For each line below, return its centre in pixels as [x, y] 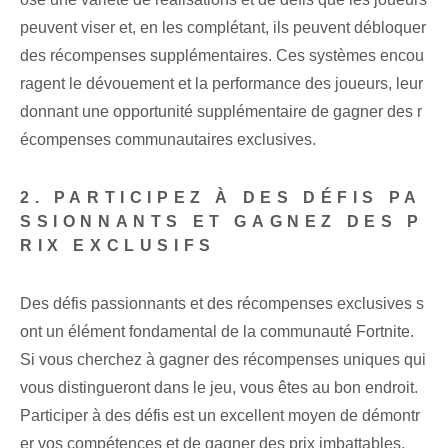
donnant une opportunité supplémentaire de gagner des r [221, 112]
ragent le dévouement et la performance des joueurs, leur [221, 84]
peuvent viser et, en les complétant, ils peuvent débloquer [223, 28]
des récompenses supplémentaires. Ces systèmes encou [222, 56]
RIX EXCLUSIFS [118, 246]
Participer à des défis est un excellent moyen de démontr [220, 416]
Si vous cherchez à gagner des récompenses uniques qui [223, 360]
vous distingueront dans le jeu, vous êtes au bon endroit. [219, 388]
